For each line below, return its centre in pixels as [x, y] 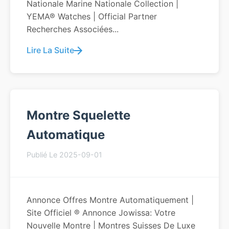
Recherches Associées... [73, 29]
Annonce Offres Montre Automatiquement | [110, 200]
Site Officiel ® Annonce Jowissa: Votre [101, 213]
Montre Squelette [78, 115]
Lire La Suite [50, 50]
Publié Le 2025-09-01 [64, 155]
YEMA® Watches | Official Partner [92, 16]
